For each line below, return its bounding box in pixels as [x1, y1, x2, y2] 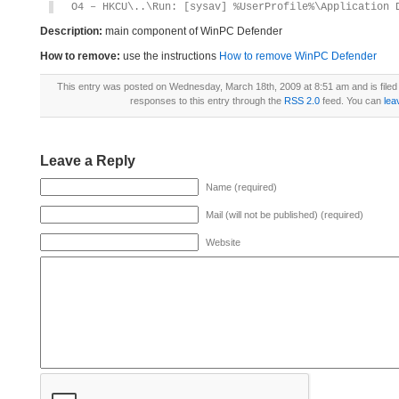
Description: [40, 25, 102, 37]
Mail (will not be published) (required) [206, 209, 363, 220]
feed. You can [320, 95, 384, 106]
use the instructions [120, 50, 219, 62]
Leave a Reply [40, 153, 135, 168]
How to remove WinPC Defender [219, 50, 377, 62]
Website [206, 237, 240, 248]
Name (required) [206, 182, 277, 192]
